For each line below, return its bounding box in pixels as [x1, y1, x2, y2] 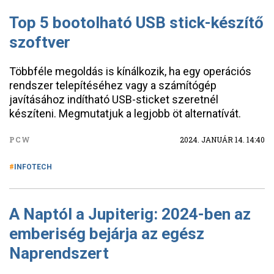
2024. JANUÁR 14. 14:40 [180, 135, 265, 144]
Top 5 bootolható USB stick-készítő [9, 13, 264, 32]
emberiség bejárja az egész [9, 224, 204, 243]
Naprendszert [9, 244, 109, 262]
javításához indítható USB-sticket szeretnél [9, 93, 218, 106]
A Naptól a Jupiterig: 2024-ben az [9, 205, 251, 223]
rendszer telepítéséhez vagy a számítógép [9, 79, 217, 92]
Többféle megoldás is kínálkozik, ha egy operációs [9, 65, 251, 78]
